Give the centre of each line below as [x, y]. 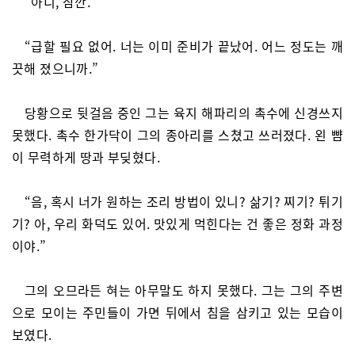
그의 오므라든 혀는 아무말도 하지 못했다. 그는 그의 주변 [184, 290]
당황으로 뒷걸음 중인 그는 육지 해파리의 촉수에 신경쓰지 [184, 113]
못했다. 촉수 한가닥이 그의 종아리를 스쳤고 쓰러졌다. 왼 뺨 [177, 135]
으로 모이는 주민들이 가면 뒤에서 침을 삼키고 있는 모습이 [177, 312]
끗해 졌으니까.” [55, 68]
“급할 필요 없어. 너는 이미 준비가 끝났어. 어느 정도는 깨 [184, 46]
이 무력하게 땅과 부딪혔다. [86, 157]
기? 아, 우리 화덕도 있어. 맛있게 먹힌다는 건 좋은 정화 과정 [177, 223]
